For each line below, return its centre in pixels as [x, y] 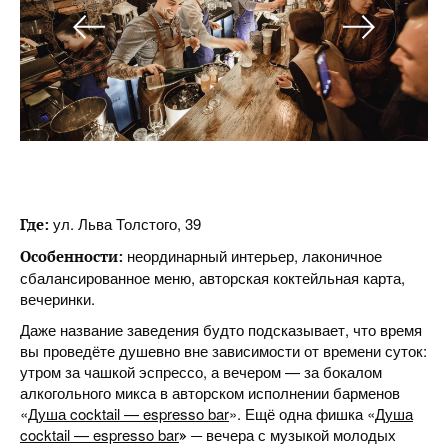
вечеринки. [57, 298]
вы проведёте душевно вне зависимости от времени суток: [223, 350]
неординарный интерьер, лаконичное [252, 255]
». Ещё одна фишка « [302, 413]
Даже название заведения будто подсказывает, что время [221, 329]
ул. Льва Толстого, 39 [127, 223]
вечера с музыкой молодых [301, 434]
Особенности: [71, 256]
